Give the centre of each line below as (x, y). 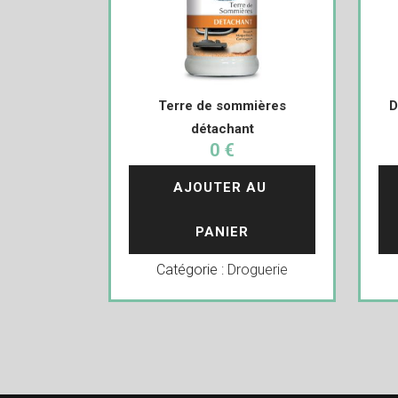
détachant (222, 129)
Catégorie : (192, 270)
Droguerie (258, 270)
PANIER (223, 232)
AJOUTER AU (223, 188)
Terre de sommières (223, 106)
